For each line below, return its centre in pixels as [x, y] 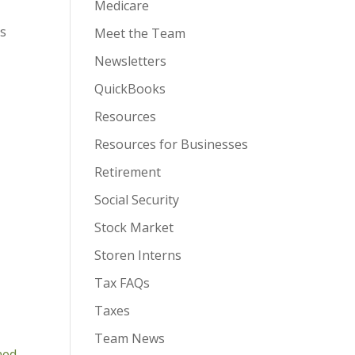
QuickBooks [130, 89]
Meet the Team [140, 33]
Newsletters [131, 61]
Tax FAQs [122, 283]
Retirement [128, 172]
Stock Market [134, 227]
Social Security [137, 200]
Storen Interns [138, 255]
